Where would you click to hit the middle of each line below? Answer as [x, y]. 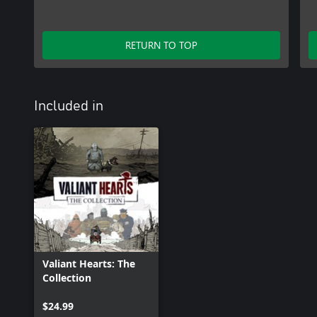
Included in [69, 106]
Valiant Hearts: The [89, 264]
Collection [67, 278]
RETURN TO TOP [161, 45]
